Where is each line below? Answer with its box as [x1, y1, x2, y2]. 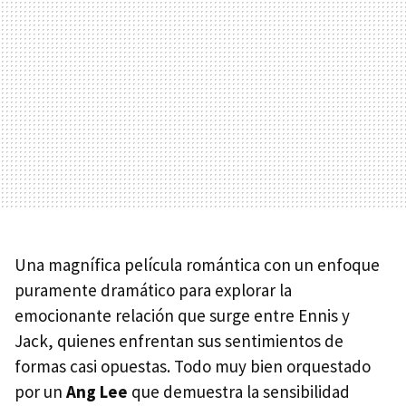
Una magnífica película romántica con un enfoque [14, 253, 380, 275]
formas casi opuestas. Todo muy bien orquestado [14, 354, 371, 377]
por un [14, 380, 66, 402]
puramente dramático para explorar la [14, 278, 292, 301]
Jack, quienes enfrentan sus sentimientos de [14, 329, 343, 352]
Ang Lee [66, 380, 128, 402]
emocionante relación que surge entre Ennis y [14, 304, 350, 326]
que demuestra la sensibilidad [128, 380, 350, 402]
